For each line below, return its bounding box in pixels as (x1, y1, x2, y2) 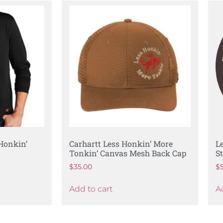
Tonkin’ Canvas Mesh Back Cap (69, 148, 186, 159)
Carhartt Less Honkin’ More (69, 138, 173, 149)
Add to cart (69, 184, 112, 194)
